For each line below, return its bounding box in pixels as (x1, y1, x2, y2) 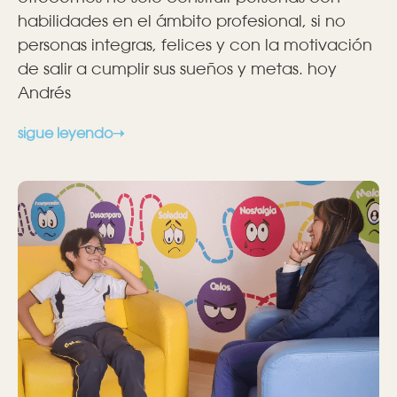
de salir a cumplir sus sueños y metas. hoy (18, 58, 337, 79)
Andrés (18, 82, 71, 103)
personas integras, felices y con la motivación (18, 35, 372, 55)
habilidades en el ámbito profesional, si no (18, 11, 346, 31)
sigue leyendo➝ (18, 124, 124, 143)
